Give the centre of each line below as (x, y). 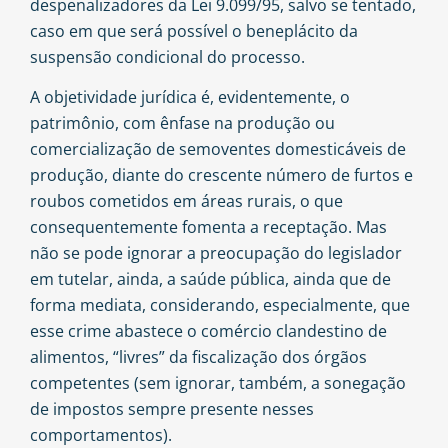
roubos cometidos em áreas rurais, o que (186, 201)
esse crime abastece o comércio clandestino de (208, 331)
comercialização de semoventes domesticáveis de (218, 149)
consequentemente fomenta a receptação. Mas (208, 227)
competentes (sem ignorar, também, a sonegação (218, 383)
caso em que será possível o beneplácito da (194, 30)
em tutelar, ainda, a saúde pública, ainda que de (210, 279)
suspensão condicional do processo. (167, 56)
